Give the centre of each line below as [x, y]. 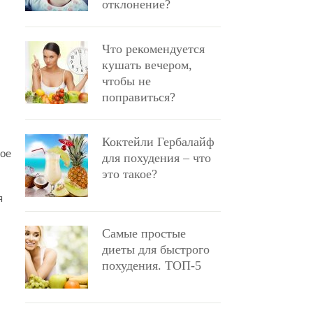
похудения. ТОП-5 [152, 265]
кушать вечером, [147, 65]
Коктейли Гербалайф [158, 142]
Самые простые [144, 233]
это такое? [130, 174]
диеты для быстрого [156, 249]
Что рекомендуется [153, 49]
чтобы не [126, 81]
